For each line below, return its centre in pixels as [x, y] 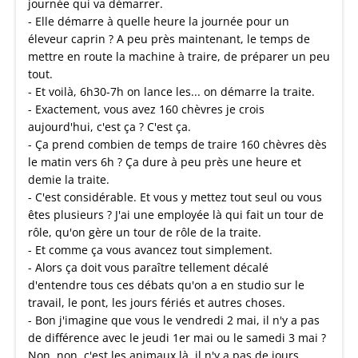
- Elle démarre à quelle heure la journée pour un [159, 21]
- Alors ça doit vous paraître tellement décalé [148, 267]
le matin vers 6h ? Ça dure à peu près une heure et [165, 162]
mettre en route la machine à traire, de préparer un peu [179, 56]
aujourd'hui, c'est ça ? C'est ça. [109, 127]
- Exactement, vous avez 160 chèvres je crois [146, 109]
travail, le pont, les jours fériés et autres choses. [157, 302]
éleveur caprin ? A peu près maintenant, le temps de [169, 39]
